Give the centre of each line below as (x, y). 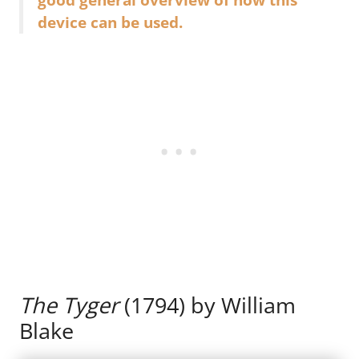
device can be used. (110, 22)
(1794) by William (207, 305)
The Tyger (69, 305)
